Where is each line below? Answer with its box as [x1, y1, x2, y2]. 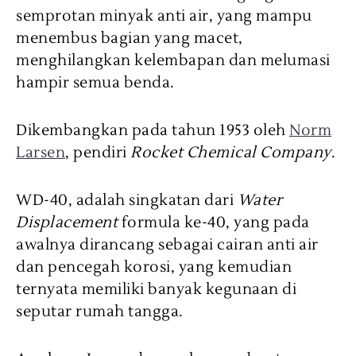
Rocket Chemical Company [130, 142, 331, 162]
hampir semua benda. [16, 72, 175, 92]
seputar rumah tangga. [16, 301, 184, 321]
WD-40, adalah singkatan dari [16, 190, 238, 210]
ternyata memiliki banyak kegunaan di [16, 279, 296, 299]
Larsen [16, 142, 65, 162]
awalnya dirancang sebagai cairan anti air [16, 234, 319, 254]
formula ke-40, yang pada [118, 212, 310, 232]
